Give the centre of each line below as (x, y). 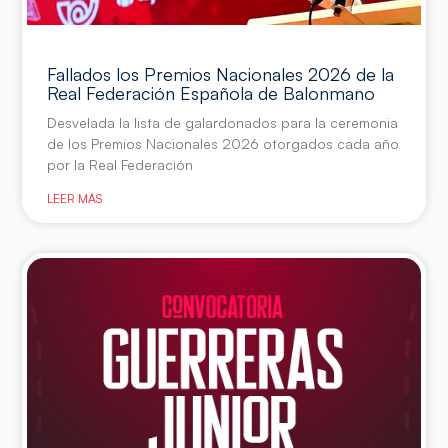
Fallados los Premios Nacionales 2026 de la (221, 74)
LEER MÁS (75, 198)
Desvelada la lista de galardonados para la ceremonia (223, 122)
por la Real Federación (120, 164)
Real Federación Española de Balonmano (211, 93)
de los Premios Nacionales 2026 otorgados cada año (223, 143)
